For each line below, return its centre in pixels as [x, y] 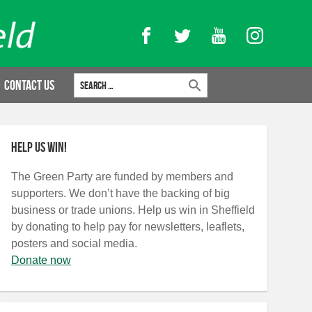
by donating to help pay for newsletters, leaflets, [128, 227]
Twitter [206, 34]
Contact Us [29, 85]
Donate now [41, 260]
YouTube [249, 34]
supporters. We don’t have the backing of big [120, 193]
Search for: [82, 72]
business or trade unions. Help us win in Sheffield [133, 210]
